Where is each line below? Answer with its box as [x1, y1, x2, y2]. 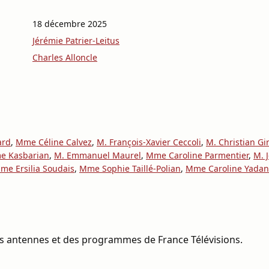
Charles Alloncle [32, 52, 97, 63]
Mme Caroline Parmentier [146, 150, 249, 161]
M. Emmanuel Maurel [54, 150, 141, 161]
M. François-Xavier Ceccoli [97, 136, 201, 148]
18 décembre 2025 [32, 18, 107, 29]
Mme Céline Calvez [16, 136, 92, 148]
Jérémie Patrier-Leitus [32, 35, 119, 46]
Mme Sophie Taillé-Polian [79, 163, 181, 174]
